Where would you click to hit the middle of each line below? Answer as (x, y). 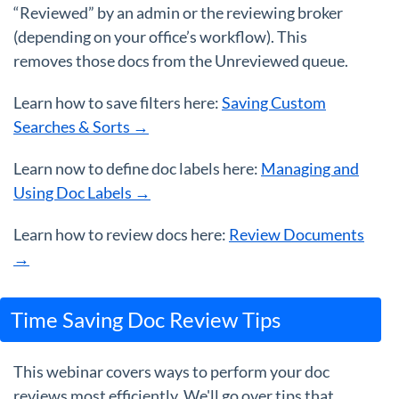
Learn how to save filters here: (118, 103)
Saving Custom (274, 103)
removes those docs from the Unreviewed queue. (181, 61)
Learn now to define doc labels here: (137, 169)
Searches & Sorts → (81, 127)
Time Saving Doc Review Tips (146, 320)
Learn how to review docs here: (121, 235)
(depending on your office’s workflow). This (160, 37)
